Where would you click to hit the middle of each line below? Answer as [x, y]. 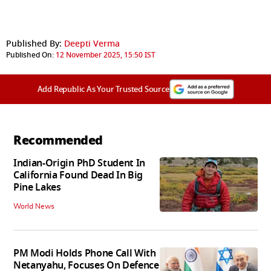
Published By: [34, 44]
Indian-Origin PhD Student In [80, 163]
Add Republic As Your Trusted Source [103, 89]
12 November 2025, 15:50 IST [106, 55]
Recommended [58, 140]
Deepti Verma [92, 44]
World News [34, 206]
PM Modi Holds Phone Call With [85, 253]
